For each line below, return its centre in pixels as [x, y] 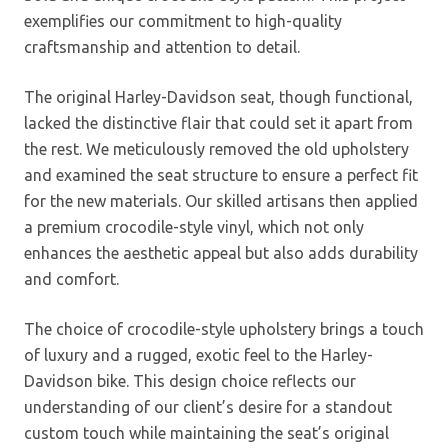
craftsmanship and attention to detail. [162, 46]
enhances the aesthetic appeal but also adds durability [221, 252]
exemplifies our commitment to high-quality [183, 20]
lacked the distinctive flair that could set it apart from [218, 122]
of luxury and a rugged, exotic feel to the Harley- [198, 354]
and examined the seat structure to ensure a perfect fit [221, 174]
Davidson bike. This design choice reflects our [190, 380]
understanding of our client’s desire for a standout [208, 406]
